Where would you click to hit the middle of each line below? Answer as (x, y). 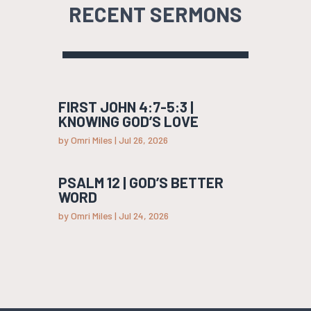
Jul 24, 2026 (143, 216)
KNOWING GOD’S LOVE (128, 121)
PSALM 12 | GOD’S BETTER (141, 183)
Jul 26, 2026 (143, 140)
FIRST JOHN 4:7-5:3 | (126, 107)
